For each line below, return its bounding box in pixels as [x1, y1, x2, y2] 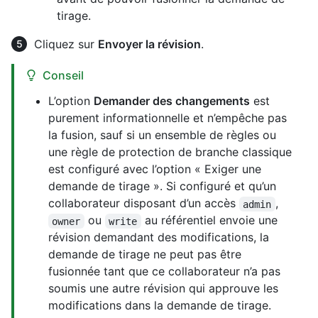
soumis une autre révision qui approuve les [48, 281, 278, 296]
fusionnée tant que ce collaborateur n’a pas [48, 264, 280, 279]
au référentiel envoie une [141, 213, 281, 228]
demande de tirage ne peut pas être [48, 247, 241, 262]
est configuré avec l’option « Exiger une [48, 162, 261, 177]
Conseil [43, 68, 84, 83]
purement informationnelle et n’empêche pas [48, 111, 287, 126]
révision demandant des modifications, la [48, 230, 269, 245]
